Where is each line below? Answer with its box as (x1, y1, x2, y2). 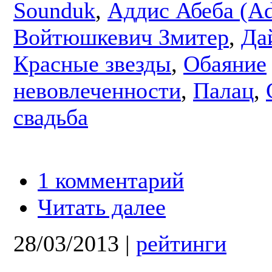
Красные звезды (13, 50, 171, 76)
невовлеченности (13, 77, 181, 103)
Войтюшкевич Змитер (13, 24, 229, 50)
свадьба (13, 104, 88, 130)
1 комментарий (38, 167, 184, 193)
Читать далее (38, 194, 166, 220)
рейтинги (136, 230, 226, 256)
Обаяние (183, 50, 267, 76)
